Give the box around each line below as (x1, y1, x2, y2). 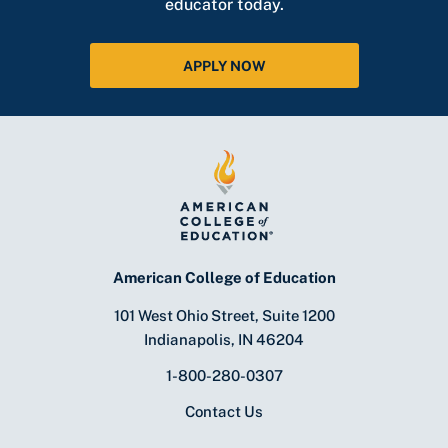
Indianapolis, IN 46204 (144, 330, 304, 348)
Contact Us (185, 402, 263, 420)
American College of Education (112, 268, 336, 286)
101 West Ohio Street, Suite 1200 (113, 306, 335, 324)
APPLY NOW (182, 57, 266, 74)
